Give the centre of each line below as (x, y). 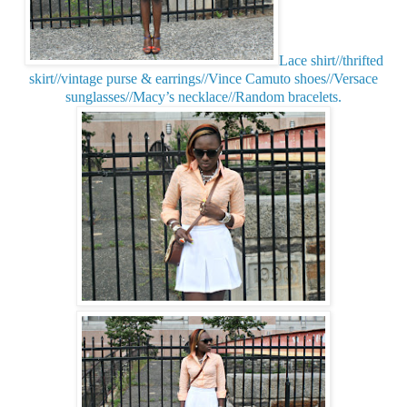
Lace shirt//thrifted (331, 60)
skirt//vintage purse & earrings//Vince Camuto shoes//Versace (203, 78)
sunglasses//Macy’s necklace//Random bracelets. (203, 96)
